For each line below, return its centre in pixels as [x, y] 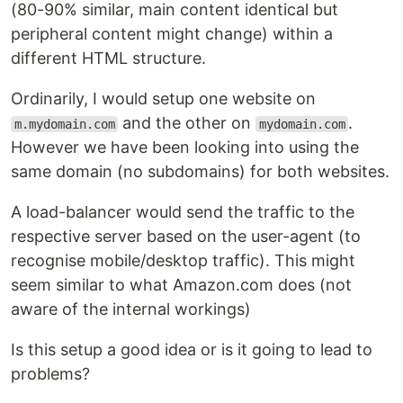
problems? [50, 374]
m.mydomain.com [64, 124]
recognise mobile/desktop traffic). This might [183, 260]
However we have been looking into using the [185, 147]
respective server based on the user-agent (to [186, 236]
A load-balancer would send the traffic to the [183, 212]
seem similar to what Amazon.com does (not [181, 285]
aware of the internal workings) [131, 309]
